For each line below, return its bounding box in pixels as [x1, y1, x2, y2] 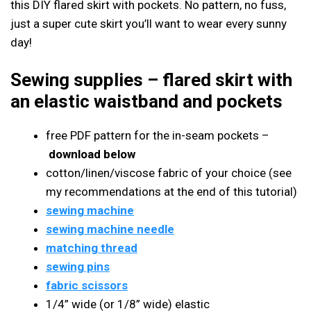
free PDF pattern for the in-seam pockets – [46, 128, 269, 142]
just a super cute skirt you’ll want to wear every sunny [10, 16, 287, 31]
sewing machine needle [46, 222, 174, 236]
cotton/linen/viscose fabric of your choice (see [46, 166, 292, 180]
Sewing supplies [10, 69, 143, 90]
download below [49, 147, 135, 161]
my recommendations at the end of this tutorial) [46, 185, 297, 199]
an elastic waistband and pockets [10, 91, 287, 112]
